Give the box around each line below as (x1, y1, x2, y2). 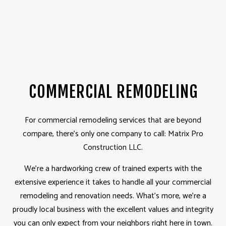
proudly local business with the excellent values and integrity (13, 203, 213, 217)
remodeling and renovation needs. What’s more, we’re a (20, 189, 206, 203)
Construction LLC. (83, 141, 143, 155)
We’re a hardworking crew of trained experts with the (24, 162, 202, 176)
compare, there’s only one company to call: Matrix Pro (23, 127, 203, 141)
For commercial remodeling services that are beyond (25, 114, 201, 128)
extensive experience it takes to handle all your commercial (15, 176, 211, 190)
